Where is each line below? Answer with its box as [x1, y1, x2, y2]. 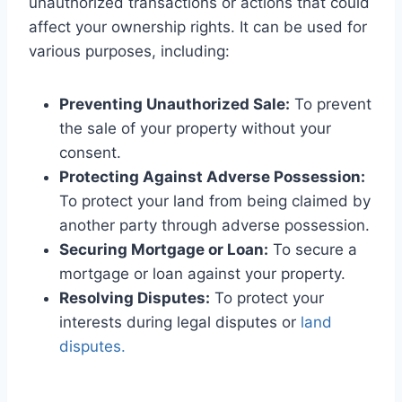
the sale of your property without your [59, 119, 331, 138]
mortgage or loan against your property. [59, 265, 345, 284]
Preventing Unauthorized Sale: [59, 95, 290, 114]
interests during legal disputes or [59, 313, 301, 332]
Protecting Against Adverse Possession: [59, 168, 365, 187]
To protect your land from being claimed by [59, 192, 371, 211]
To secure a [268, 240, 357, 259]
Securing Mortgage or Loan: [59, 240, 268, 259]
